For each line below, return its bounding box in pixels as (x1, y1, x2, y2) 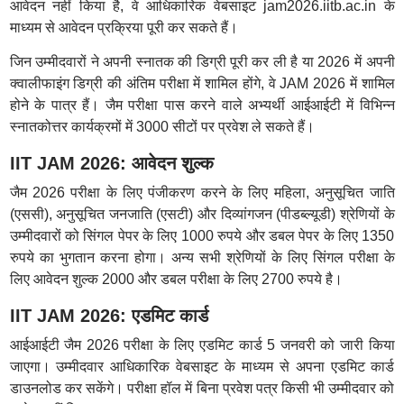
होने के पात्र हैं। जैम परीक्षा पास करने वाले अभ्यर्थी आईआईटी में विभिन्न (9, 97, 395, 113)
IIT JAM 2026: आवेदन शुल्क (9, 153, 214, 173)
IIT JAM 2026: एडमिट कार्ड (9, 306, 208, 326)
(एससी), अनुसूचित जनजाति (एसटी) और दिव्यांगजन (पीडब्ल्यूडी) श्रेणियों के (9, 207, 395, 222)
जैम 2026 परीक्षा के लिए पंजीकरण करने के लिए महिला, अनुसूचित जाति (9, 185, 395, 200)
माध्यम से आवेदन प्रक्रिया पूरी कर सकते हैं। (9, 20, 238, 35)
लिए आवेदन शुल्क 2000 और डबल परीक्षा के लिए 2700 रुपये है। (9, 271, 343, 287)
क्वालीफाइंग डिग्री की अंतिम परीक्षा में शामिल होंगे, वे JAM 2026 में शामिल (9, 76, 395, 91)
